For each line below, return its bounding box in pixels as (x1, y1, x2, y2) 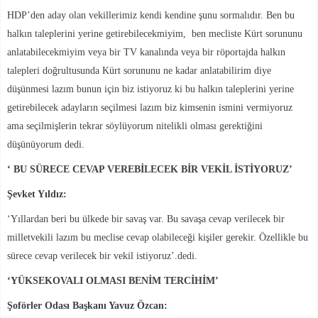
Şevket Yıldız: (7, 188, 67, 199)
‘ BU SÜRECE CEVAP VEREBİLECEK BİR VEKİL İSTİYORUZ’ (7, 163, 292, 175)
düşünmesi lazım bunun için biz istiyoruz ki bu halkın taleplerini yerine (7, 83, 294, 94)
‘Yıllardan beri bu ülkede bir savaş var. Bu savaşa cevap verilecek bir (7, 213, 285, 224)
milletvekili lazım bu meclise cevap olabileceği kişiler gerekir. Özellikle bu (7, 231, 308, 243)
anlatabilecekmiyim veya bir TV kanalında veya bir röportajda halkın (7, 46, 285, 57)
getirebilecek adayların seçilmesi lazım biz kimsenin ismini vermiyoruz (7, 102, 292, 113)
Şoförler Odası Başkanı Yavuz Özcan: (7, 300, 168, 311)
